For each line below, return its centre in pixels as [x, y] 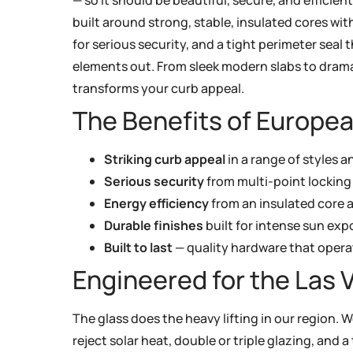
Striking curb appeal [165, 159]
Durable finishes [154, 225]
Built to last [138, 247]
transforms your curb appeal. [158, 88]
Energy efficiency [156, 203]
